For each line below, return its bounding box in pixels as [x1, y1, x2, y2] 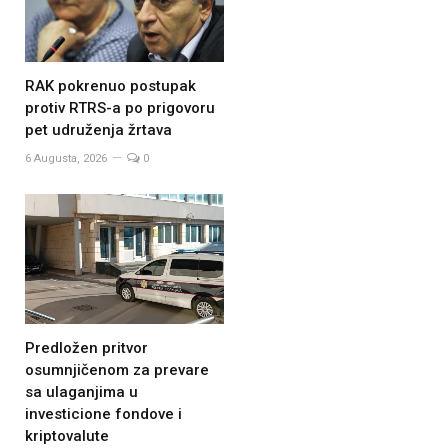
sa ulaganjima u [25, 383, 138, 402]
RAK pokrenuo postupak [25, 77, 196, 96]
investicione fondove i [25, 405, 182, 424]
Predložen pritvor [25, 339, 148, 358]
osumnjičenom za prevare [25, 361, 209, 380]
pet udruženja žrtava [25, 121, 172, 140]
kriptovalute [25, 427, 109, 446]
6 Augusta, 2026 [25, 152, 107, 166]
